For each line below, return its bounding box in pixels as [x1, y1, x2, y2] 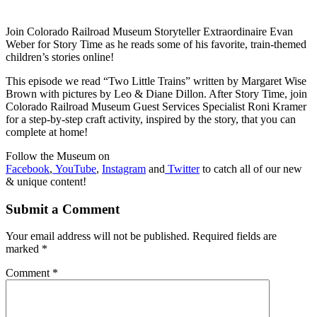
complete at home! [6, 125, 88, 138]
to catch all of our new [200, 162, 302, 175]
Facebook [6, 162, 50, 175]
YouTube [52, 162, 96, 175]
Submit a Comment [6, 201, 120, 217]
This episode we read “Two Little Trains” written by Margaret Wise [6, 74, 306, 87]
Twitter [165, 162, 200, 175]
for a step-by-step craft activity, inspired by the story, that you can [6, 113, 296, 125]
